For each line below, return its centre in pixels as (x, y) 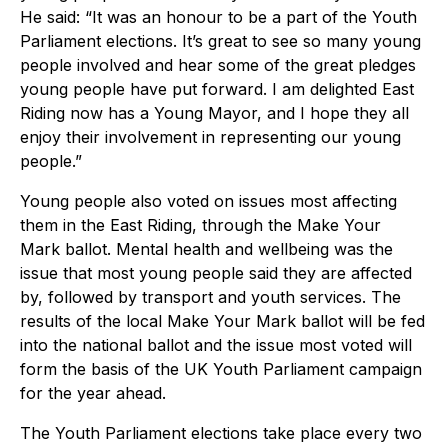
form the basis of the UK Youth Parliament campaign (221, 368)
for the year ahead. (93, 392)
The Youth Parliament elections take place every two (221, 432)
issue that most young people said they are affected (216, 272)
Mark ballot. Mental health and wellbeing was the (206, 248)
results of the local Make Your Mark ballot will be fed (222, 320)
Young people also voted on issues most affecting (208, 200)
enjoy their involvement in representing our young (210, 136)
